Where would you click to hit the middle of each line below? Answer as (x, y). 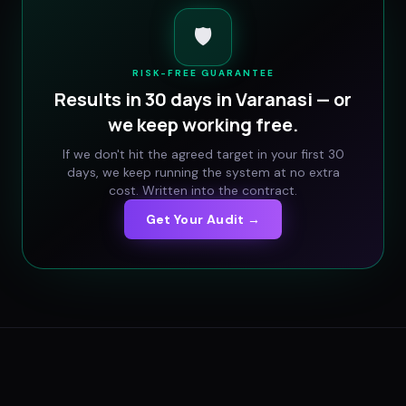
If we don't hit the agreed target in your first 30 (203, 154)
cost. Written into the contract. (203, 190)
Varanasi (274, 99)
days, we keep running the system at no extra (203, 172)
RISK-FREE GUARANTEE (203, 72)
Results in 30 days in (145, 99)
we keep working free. (203, 124)
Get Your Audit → (203, 219)
